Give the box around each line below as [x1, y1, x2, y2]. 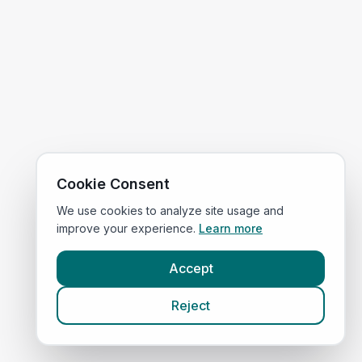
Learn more [199, 221, 263, 235]
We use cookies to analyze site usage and [57, 204, 284, 217]
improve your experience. [57, 221, 196, 235]
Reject [171, 297, 210, 314]
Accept [168, 260, 213, 276]
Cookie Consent [57, 175, 170, 192]
